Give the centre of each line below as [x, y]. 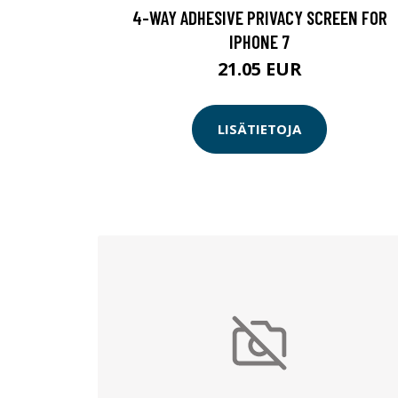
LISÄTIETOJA [259, 129]
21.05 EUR [259, 68]
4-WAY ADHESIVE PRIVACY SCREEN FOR [259, 17]
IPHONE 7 [259, 41]
